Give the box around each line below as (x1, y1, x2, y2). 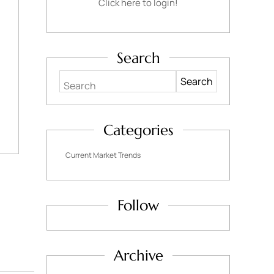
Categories (103, 121, 174, 139)
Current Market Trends (65, 150, 141, 160)
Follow (117, 196, 159, 215)
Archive (113, 246, 163, 265)
